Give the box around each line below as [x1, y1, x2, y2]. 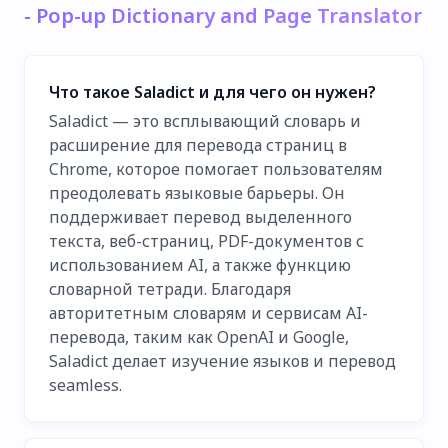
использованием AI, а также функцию [49, 254, 351, 277]
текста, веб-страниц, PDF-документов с [49, 230, 364, 253]
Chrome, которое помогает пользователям [49, 158, 383, 181]
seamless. [49, 374, 122, 397]
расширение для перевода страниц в [49, 134, 347, 157]
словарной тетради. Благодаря [49, 278, 291, 301]
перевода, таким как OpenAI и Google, [49, 326, 349, 349]
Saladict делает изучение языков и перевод [49, 350, 396, 373]
